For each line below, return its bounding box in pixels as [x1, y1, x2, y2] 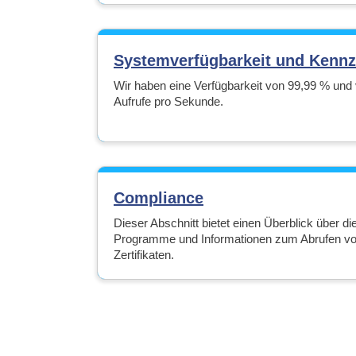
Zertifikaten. [114, 248, 174, 261]
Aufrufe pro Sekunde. [114, 95, 223, 108]
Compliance [114, 189, 203, 207]
